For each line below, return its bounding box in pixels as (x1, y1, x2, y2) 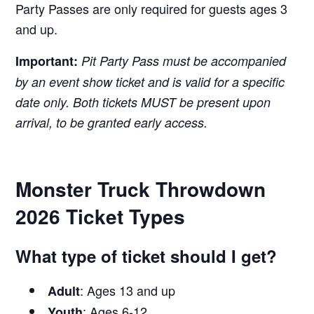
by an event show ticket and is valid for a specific (15, 72, 285, 90)
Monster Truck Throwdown (15, 174, 266, 203)
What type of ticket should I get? (15, 243, 278, 268)
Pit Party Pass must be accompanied (81, 51, 287, 69)
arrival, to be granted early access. (15, 113, 208, 131)
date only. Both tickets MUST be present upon (15, 93, 271, 111)
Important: (15, 51, 78, 70)
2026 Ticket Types (15, 201, 186, 231)
